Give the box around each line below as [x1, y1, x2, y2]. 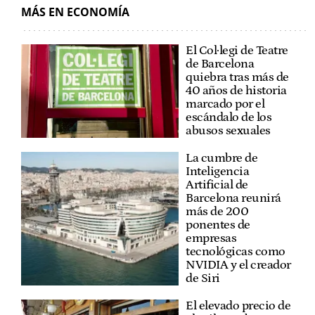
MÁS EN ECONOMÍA [21, 4, 129, 20]
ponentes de [186, 217, 250, 232]
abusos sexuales [186, 123, 271, 138]
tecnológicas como [186, 244, 285, 259]
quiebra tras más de [186, 70, 289, 84]
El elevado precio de [186, 298, 290, 313]
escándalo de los [186, 110, 271, 124]
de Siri [186, 271, 220, 285]
